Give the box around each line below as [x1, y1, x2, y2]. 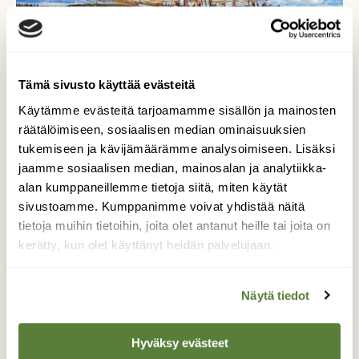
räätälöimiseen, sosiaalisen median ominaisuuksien [18, 122, 306, 136]
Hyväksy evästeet [131, 336, 228, 350]
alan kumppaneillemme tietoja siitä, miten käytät [18, 179, 287, 194]
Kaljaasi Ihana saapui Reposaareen [52, 265, 307, 284]
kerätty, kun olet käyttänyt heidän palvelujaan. [18, 237, 274, 252]
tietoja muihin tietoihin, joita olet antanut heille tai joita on [18, 218, 330, 232]
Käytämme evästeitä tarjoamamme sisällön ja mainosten [18, 103, 336, 117]
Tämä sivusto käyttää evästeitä [18, 78, 196, 92]
